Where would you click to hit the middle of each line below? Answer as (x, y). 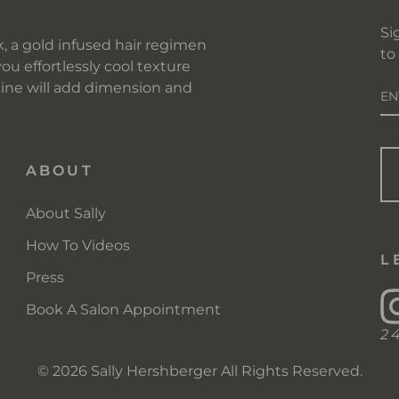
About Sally (65, 213)
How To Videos (77, 245)
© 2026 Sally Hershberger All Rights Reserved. (199, 371)
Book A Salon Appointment (123, 309)
